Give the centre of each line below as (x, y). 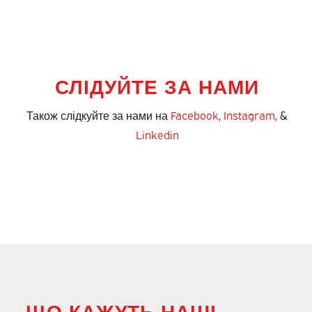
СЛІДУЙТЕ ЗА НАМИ (157, 85)
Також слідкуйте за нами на (99, 115)
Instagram (250, 115)
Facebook (195, 115)
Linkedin (157, 134)
